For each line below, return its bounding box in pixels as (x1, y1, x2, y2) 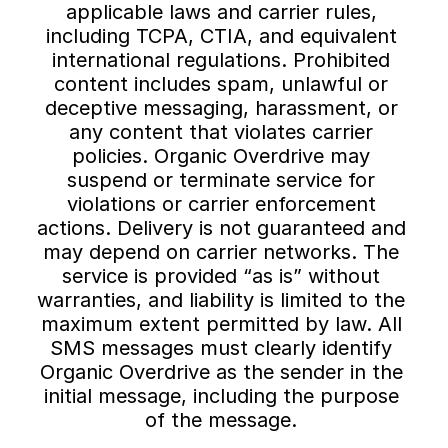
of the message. (145, 408, 303, 432)
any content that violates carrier (69, 120, 373, 144)
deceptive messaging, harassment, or (44, 96, 398, 120)
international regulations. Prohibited (52, 48, 390, 72)
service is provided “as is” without (62, 264, 380, 288)
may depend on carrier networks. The (43, 240, 399, 264)
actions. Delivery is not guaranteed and (36, 216, 406, 240)
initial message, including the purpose (43, 384, 399, 408)
